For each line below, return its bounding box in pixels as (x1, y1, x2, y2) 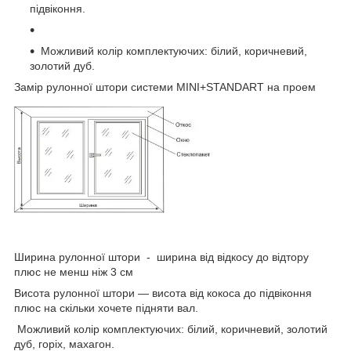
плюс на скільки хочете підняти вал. (14, 302, 198, 315)
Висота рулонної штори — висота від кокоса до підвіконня (14, 287, 312, 300)
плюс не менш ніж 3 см (14, 266, 133, 279)
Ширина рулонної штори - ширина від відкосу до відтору (14, 251, 309, 264)
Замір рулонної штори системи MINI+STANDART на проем (14, 81, 316, 94)
